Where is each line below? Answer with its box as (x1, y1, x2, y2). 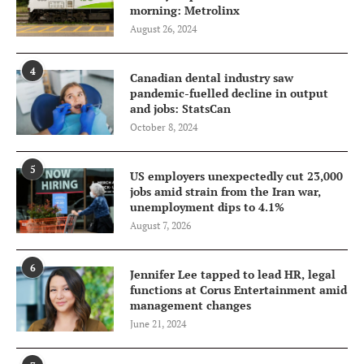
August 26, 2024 (130, 23, 197, 36)
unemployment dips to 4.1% (130, 199, 284, 215)
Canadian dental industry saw (130, 70, 293, 86)
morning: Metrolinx (130, 2, 240, 19)
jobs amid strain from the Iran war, (130, 184, 321, 200)
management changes (130, 297, 251, 314)
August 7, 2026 (130, 219, 191, 232)
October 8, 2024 (130, 121, 197, 134)
